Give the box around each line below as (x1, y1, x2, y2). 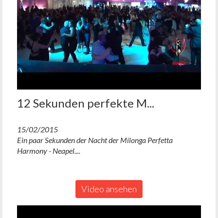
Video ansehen (81, 183, 137, 195)
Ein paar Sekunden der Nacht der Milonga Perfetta (17, 135, 173, 145)
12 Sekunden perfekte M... (17, 96, 154, 110)
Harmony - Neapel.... (17, 146, 80, 156)
